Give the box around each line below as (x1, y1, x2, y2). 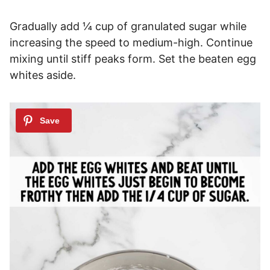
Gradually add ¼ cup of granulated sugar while (10, 19, 246, 33)
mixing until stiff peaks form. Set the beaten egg (10, 52, 256, 65)
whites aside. (10, 68, 76, 81)
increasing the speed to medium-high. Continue (10, 36, 253, 49)
